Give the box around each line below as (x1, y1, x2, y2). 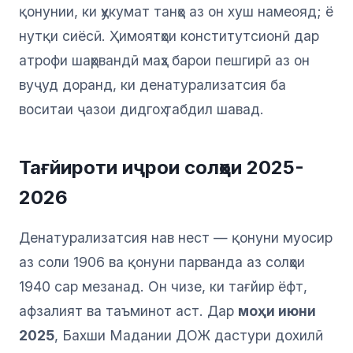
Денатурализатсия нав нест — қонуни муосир (19, 229, 333, 247)
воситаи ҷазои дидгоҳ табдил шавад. (19, 101, 264, 118)
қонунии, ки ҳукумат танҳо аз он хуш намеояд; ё (19, 3, 333, 20)
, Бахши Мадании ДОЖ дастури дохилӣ (54, 327, 323, 344)
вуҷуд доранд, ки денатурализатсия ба (19, 76, 286, 94)
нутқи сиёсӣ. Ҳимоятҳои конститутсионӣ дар (19, 28, 319, 45)
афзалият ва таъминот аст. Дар (19, 303, 238, 320)
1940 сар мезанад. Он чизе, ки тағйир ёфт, (19, 278, 307, 295)
